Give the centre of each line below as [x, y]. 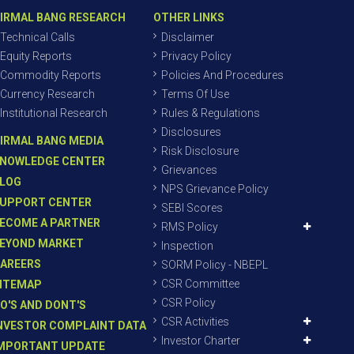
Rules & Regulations [211, 113]
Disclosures [191, 132]
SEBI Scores [192, 208]
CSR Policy [188, 303]
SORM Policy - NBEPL [215, 265]
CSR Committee [200, 284]
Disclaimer [188, 37]
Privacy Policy [196, 56]
